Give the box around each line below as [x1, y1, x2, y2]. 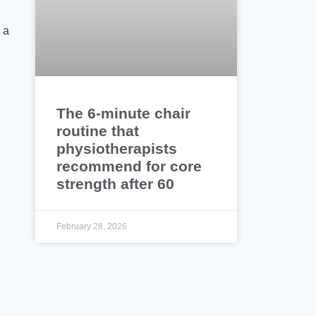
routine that [56, 122, 140, 139]
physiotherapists [56, 140, 178, 157]
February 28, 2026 [56, 221, 128, 231]
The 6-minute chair [56, 104, 191, 121]
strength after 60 [56, 175, 175, 192]
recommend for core [56, 157, 202, 174]
